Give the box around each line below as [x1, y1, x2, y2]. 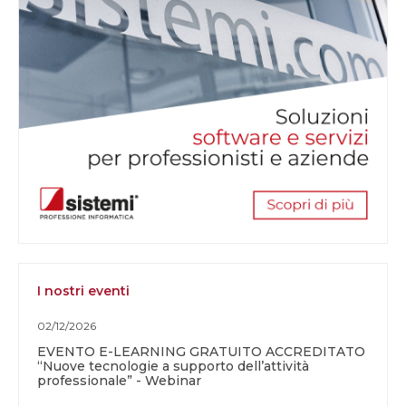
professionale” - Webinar [37, 372, 201, 390]
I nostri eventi [37, 283, 130, 300]
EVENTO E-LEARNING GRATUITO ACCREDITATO [37, 343, 365, 361]
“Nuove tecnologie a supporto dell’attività [37, 358, 309, 375]
